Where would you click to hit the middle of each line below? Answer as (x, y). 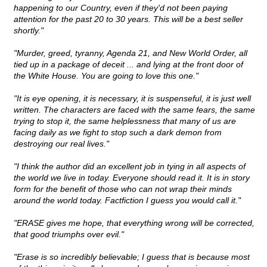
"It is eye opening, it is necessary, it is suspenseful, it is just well (132, 99)
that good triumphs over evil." (69, 235)
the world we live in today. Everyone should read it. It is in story (132, 178)
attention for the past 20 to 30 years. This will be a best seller (128, 19)
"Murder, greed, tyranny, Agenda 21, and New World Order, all (131, 53)
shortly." (29, 31)
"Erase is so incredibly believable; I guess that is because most (132, 257)
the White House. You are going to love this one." (106, 76)
